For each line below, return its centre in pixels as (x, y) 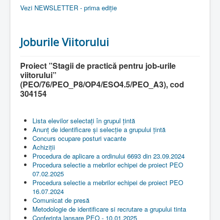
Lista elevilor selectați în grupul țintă (84, 120)
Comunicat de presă (61, 200)
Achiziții (44, 147)
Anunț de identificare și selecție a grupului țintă (99, 129)
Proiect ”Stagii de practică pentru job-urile (98, 65)
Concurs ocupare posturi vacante (79, 138)
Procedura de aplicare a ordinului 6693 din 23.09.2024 (109, 156)
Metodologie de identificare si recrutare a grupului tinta (109, 209)
